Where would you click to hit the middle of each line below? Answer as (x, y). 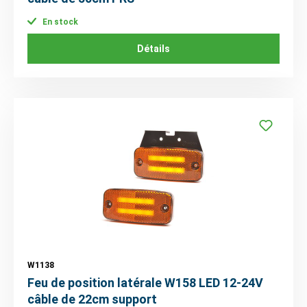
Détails (153, 49)
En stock (59, 22)
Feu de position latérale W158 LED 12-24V (145, 283)
